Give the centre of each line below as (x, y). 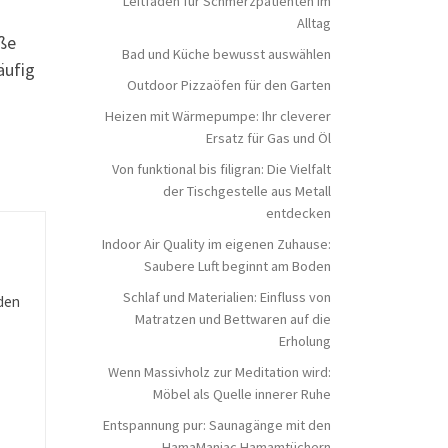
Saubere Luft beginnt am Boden (237, 265)
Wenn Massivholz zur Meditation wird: (219, 371)
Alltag (314, 23)
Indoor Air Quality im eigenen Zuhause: (216, 243)
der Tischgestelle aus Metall (247, 190)
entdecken (298, 212)
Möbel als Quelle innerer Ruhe (242, 393)
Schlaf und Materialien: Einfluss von (227, 296)
